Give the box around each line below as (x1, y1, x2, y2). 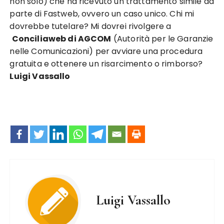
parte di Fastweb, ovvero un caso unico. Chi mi (9, 8, 194, 19)
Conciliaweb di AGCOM (11, 33, 111, 44)
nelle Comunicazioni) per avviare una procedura (9, 45, 203, 57)
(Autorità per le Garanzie (111, 33, 213, 44)
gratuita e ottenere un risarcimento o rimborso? (9, 58, 203, 69)
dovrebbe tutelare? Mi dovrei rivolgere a (9, 20, 171, 32)
